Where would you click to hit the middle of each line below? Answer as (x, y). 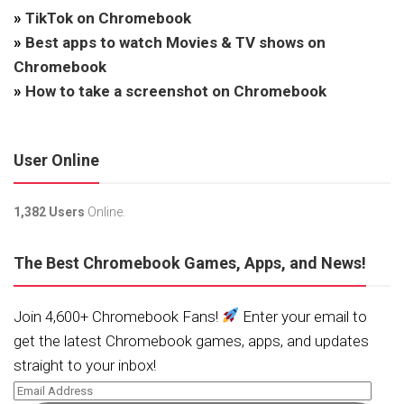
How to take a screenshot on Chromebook (176, 91)
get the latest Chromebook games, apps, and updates (191, 340)
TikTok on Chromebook (108, 18)
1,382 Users (49, 211)
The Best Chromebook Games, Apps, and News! (190, 262)
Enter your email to (303, 316)
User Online (56, 160)
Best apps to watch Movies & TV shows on (175, 42)
